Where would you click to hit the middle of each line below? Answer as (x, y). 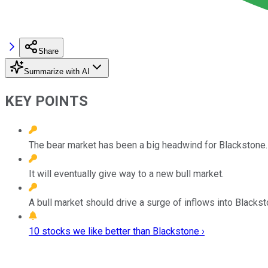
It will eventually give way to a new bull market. (126, 173)
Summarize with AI (57, 71)
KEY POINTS (46, 101)
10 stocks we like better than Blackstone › (117, 231)
